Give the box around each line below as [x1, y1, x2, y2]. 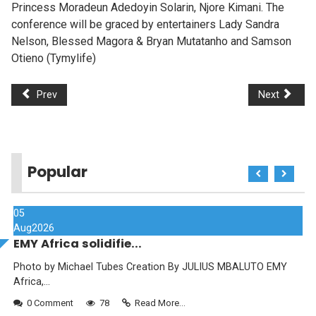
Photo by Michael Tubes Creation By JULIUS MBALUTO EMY [13, 260, 287, 273]
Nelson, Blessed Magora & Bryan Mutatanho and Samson [11, 34, 291, 48]
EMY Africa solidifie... [13, 235, 142, 252]
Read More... [135, 297, 186, 308]
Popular [28, 160, 87, 183]
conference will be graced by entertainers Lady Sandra [11, 17, 279, 31]
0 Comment [27, 297, 73, 308]
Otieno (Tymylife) [11, 51, 96, 65]
